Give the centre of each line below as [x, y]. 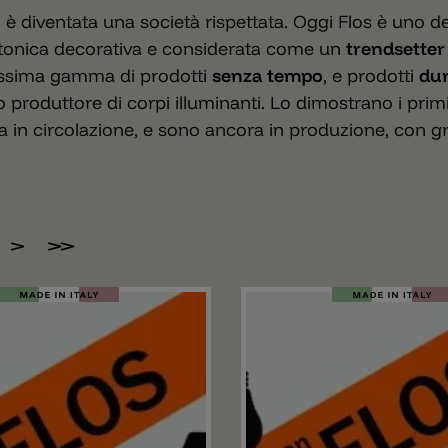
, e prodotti [371, 75]
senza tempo [267, 75]
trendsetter [395, 48]
